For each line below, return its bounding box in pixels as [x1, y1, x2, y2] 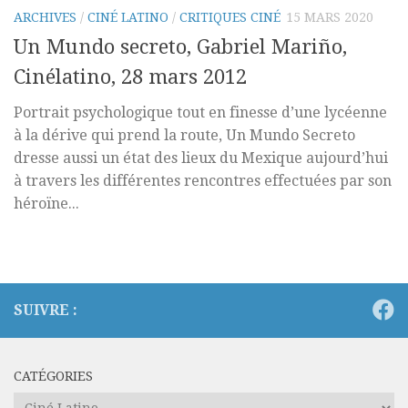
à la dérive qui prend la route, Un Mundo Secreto [14, 127, 355, 145]
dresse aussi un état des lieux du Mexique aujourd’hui [14, 149, 388, 168]
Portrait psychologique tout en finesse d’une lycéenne [14, 104, 387, 122]
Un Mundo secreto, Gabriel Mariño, [14, 36, 347, 59]
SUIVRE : [14, 301, 77, 320]
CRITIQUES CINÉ [179, 9, 280, 25]
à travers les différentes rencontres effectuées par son [14, 172, 392, 190]
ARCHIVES [14, 9, 76, 25]
